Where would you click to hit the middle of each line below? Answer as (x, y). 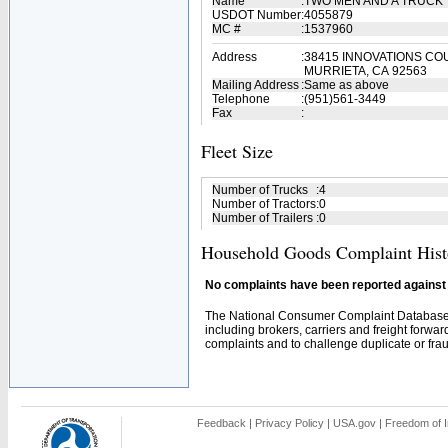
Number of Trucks (260, 190)
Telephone (241, 99)
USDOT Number (256, 15)
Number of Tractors (264, 204)
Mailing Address (255, 85)
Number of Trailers (262, 218)
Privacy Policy (289, 423)
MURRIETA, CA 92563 (365, 71)
